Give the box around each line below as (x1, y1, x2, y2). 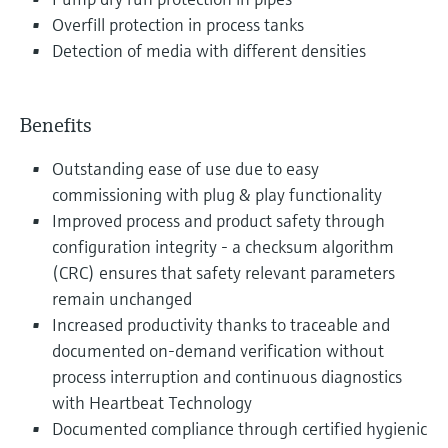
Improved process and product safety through (52, 208, 385, 232)
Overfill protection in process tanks (52, 12, 304, 36)
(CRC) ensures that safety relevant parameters (52, 260, 395, 284)
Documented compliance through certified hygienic (52, 416, 427, 440)
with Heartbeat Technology (52, 390, 252, 414)
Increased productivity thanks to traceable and (52, 312, 390, 336)
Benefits (20, 112, 92, 138)
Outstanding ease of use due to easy (52, 156, 319, 180)
